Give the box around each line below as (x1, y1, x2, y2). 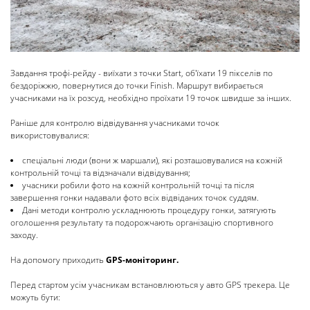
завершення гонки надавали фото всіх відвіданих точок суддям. (10, 192, 259, 204)
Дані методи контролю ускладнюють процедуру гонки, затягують (22, 204, 276, 217)
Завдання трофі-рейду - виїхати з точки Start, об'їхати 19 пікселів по (10, 67, 273, 80)
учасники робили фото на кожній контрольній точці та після (22, 179, 254, 192)
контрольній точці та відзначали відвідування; (10, 167, 190, 179)
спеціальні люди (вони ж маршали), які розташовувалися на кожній (22, 154, 282, 167)
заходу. (10, 229, 38, 241)
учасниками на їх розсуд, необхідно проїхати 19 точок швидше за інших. (10, 92, 291, 104)
